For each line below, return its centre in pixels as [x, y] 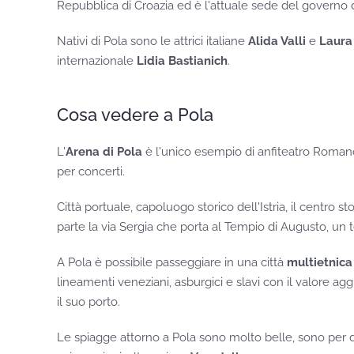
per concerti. [92, 172]
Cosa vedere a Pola [135, 115]
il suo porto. [88, 302]
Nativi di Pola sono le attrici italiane [153, 41]
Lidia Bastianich [182, 61]
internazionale [97, 61]
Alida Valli [277, 41]
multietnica [320, 263]
